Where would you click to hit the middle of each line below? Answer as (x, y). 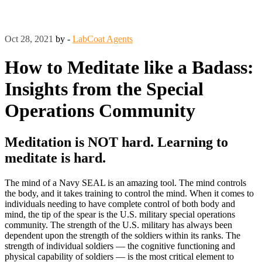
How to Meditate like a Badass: (129, 68)
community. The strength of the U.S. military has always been (118, 225)
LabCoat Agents (103, 39)
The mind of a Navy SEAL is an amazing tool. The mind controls (125, 182)
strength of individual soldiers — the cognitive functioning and (120, 246)
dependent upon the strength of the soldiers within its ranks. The (123, 235)
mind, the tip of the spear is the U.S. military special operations (120, 214)
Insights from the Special (104, 89)
